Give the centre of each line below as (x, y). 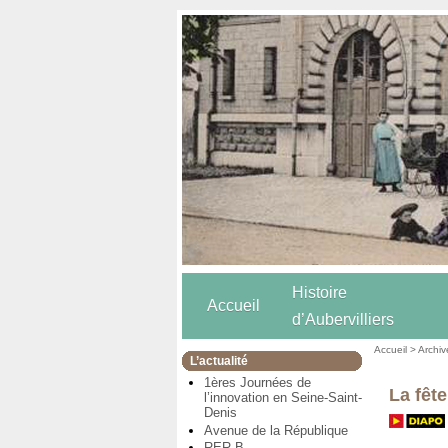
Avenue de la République (276, 430)
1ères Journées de (257, 383)
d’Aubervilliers (343, 320)
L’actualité (219, 361)
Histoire (319, 293)
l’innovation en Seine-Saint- (283, 398)
